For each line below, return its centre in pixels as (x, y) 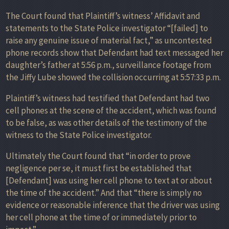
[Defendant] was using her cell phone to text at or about (109, 180)
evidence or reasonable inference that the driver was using (113, 205)
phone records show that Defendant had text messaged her (114, 52)
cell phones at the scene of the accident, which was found (111, 110)
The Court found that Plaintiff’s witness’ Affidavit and (103, 16)
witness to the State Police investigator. (79, 135)
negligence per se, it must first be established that (99, 168)
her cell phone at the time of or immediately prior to (101, 217)
